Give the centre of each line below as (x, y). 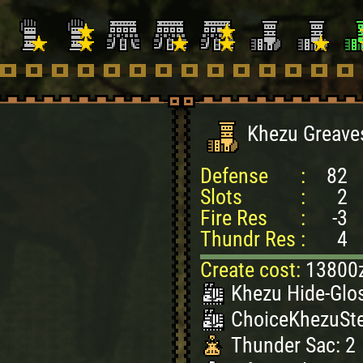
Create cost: (253, 270)
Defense (234, 176)
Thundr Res (248, 239)
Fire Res (234, 218)
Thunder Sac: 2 (293, 345)
